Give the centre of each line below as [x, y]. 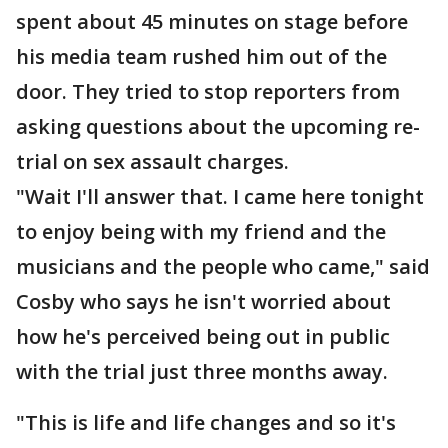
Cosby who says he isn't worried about [203, 301]
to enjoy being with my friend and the [201, 231]
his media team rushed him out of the [201, 56]
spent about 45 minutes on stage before [212, 21]
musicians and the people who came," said [223, 266]
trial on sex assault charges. [152, 161]
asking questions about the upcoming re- [218, 126]
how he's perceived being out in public [203, 336]
